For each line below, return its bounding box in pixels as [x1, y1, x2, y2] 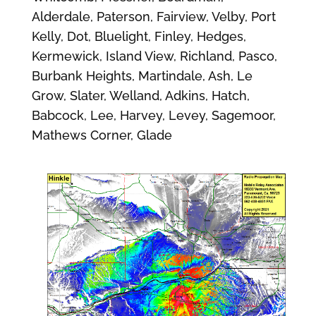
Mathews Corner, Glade [31, 128, 172, 142]
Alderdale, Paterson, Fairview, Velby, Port [31, 9, 276, 24]
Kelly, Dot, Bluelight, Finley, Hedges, [31, 29, 246, 44]
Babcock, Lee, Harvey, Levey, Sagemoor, [31, 108, 276, 123]
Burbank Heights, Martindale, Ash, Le [31, 68, 253, 83]
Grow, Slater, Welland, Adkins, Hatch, [31, 88, 250, 103]
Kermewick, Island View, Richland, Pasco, [31, 49, 277, 63]
